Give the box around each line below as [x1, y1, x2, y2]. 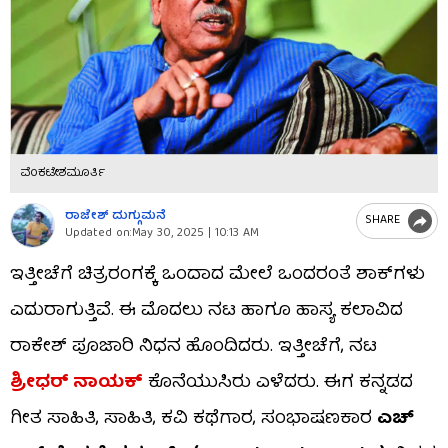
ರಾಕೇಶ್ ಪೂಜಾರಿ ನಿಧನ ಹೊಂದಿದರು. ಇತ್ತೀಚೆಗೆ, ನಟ [10, 331, 377, 363]
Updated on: [65, 223, 132, 245]
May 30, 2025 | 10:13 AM [132, 223, 259, 245]
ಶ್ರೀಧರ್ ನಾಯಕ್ [10, 367, 143, 399]
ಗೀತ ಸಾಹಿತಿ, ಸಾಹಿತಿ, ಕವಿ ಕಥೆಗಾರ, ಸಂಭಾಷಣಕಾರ [10, 403, 377, 435]
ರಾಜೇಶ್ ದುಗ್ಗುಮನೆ [65, 206, 166, 228]
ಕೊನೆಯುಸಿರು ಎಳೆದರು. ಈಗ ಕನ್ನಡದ [143, 367, 413, 399]
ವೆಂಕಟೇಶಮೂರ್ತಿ [20, 162, 105, 184]
